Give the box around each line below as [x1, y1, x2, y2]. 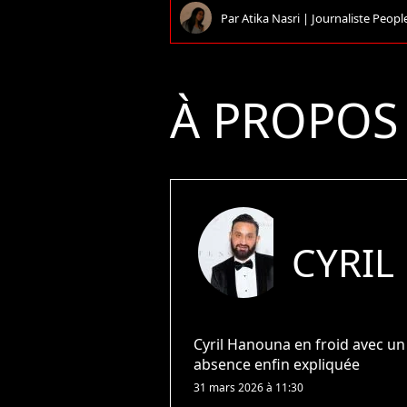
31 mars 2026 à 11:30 [194, 380, 303, 395]
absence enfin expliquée [194, 354, 360, 374]
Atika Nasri [242, 9, 303, 26]
